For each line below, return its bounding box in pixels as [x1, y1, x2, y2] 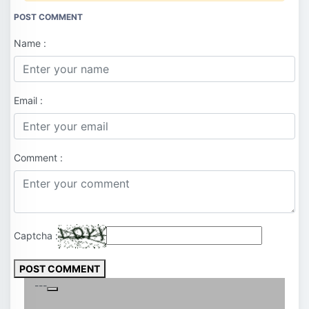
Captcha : [14, 229, 58, 241]
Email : [14, 94, 43, 107]
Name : [14, 37, 46, 50]
